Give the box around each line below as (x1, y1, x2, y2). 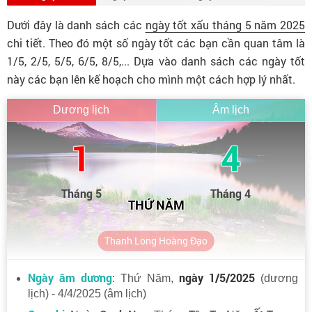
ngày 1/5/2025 (179, 270, 255, 285)
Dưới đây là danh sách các (7, 17, 146, 32)
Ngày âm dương (28, 270, 112, 285)
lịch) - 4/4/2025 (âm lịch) (28, 287, 146, 299)
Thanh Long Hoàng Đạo (104, 233, 208, 247)
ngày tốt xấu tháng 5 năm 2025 (145, 17, 305, 32)
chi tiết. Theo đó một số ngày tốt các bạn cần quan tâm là (7, 35, 305, 50)
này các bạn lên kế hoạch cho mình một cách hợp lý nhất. (7, 71, 295, 86)
